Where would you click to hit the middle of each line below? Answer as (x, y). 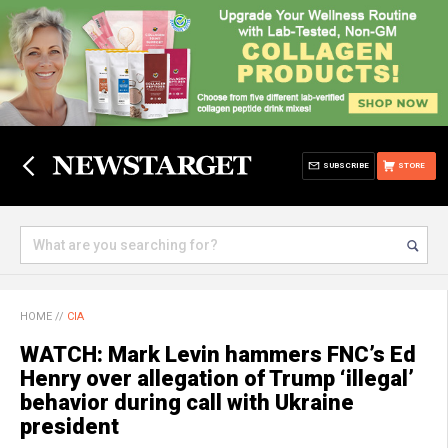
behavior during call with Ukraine (187, 402)
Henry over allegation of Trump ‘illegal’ (217, 378)
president (69, 426)
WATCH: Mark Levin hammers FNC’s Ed (218, 354)
